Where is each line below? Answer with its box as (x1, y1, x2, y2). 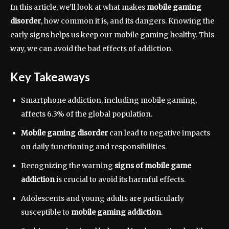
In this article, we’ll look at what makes (10, 3, 147, 12)
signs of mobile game (114, 161, 191, 170)
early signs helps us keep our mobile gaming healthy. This (10, 30, 214, 39)
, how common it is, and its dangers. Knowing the (41, 16, 214, 26)
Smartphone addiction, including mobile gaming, (21, 96, 197, 105)
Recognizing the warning (21, 161, 114, 170)
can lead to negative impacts (108, 128, 210, 138)
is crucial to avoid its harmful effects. (55, 175, 186, 184)
